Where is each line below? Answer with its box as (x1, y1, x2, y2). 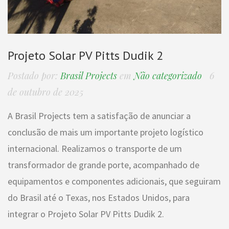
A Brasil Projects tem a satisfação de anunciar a (8, 109, 191, 122)
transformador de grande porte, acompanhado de (8, 158, 199, 171)
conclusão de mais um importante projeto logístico (8, 126, 203, 138)
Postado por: (8, 69, 58, 82)
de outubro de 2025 (8, 85, 83, 98)
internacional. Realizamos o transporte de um (8, 142, 182, 154)
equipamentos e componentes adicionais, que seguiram (8, 175, 221, 187)
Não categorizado (134, 69, 202, 82)
